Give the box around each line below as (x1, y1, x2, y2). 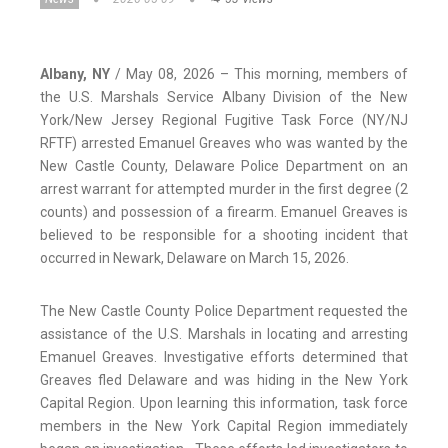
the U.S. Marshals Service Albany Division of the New (40, 89, 408, 106)
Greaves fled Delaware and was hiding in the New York (40, 372, 408, 389)
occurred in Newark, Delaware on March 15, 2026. (40, 250, 349, 267)
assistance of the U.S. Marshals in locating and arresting (40, 326, 408, 343)
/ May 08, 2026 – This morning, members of (110, 66, 409, 83)
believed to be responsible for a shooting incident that (40, 227, 408, 244)
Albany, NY (40, 66, 111, 83)
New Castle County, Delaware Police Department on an (40, 158, 408, 175)
